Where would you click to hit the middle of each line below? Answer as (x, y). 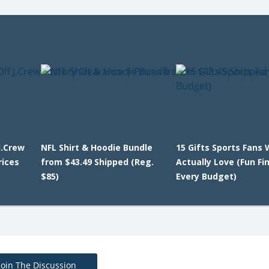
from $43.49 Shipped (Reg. (97, 162)
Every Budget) (207, 176)
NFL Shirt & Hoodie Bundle (96, 147)
